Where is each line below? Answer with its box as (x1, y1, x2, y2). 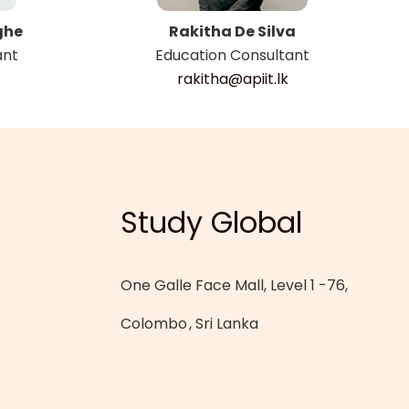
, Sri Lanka (187, 313, 258, 334)
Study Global (121, 202, 302, 243)
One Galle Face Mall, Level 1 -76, (121, 275, 348, 296)
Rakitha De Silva (169, 21, 296, 42)
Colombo (121, 313, 187, 334)
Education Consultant (155, 45, 309, 66)
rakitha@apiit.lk (176, 68, 288, 89)
